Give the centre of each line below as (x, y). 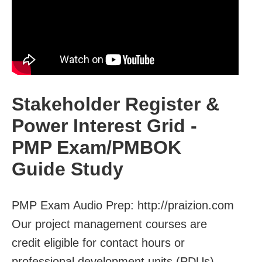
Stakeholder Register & (116, 104)
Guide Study (68, 169)
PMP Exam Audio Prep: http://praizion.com (123, 205)
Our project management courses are (109, 224)
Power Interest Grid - (104, 126)
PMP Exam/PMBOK (96, 148)
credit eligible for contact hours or (98, 242)
